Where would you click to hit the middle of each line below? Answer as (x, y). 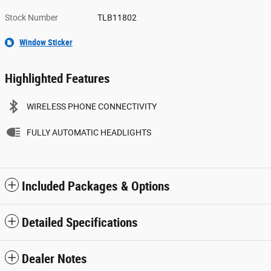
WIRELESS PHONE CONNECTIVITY (92, 106)
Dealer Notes (54, 259)
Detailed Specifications (80, 222)
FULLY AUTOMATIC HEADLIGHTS (89, 132)
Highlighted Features (57, 78)
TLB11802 (117, 17)
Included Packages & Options (96, 186)
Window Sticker (46, 42)
